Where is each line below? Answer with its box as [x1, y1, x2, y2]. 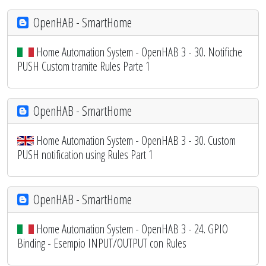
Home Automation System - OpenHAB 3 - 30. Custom [36, 132, 236, 148]
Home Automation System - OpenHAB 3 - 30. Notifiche [36, 43, 242, 60]
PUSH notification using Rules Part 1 [17, 146, 153, 163]
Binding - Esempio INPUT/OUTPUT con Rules [17, 235, 186, 251]
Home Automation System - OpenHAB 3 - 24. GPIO [36, 220, 228, 237]
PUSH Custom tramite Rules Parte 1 [17, 58, 150, 74]
